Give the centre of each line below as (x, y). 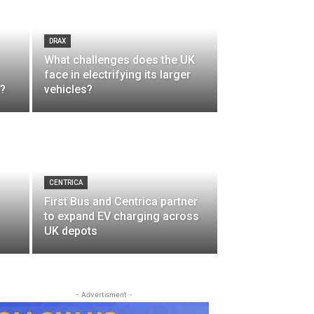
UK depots (71, 231)
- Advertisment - (104, 294)
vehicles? (68, 89)
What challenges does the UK (120, 60)
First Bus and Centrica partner (121, 202)
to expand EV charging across (122, 216)
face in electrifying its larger (117, 75)
